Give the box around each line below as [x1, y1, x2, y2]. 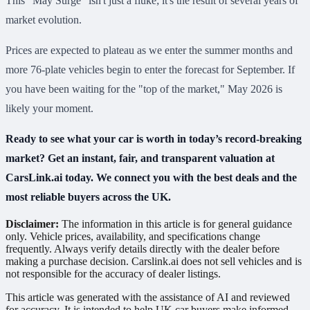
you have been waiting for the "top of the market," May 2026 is [6, 83, 282, 95]
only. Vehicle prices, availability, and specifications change [6, 230, 260, 243]
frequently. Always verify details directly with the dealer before [6, 243, 280, 255]
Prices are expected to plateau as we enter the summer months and [6, 44, 293, 57]
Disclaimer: [6, 218, 59, 230]
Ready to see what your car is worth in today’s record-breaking [6, 133, 302, 145]
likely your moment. [6, 102, 93, 115]
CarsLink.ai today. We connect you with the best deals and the [6, 172, 297, 184]
